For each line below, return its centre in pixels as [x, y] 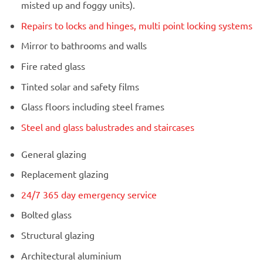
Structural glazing [58, 235]
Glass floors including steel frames [92, 107]
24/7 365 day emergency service [89, 194]
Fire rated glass [53, 66]
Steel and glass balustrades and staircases [107, 127]
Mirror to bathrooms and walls [84, 45]
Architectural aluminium [71, 255]
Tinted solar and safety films [80, 86]
